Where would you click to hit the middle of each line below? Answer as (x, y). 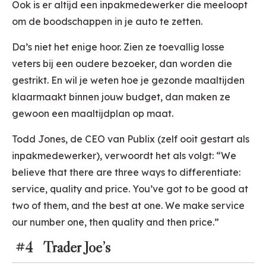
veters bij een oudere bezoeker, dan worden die (122, 64)
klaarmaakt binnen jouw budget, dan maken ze (121, 97)
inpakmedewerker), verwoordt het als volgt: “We (124, 156)
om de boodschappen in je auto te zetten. (107, 22)
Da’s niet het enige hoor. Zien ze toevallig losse (118, 47)
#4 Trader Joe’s (61, 247)
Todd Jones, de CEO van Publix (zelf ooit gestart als (131, 139)
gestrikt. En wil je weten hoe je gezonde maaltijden (128, 80)
